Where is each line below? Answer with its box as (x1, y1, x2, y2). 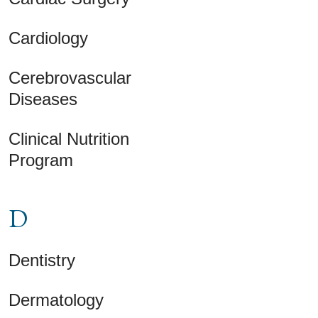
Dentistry (9, 250, 75, 270)
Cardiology (9, 28, 88, 48)
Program (9, 150, 73, 170)
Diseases (9, 89, 77, 109)
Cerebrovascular (9, 67, 131, 87)
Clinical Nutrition (9, 128, 129, 148)
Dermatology (9, 290, 104, 309)
